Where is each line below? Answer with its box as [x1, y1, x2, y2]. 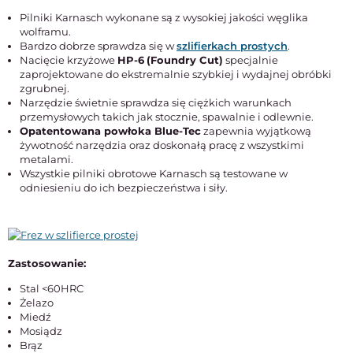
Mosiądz [20, 325, 62, 337]
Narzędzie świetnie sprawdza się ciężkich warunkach [20, 96, 292, 109]
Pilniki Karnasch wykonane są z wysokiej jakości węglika [20, 11, 308, 24]
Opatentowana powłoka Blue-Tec [20, 124, 201, 137]
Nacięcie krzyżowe [20, 54, 117, 66]
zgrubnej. [20, 82, 69, 95]
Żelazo [20, 296, 54, 309]
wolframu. [20, 25, 71, 38]
